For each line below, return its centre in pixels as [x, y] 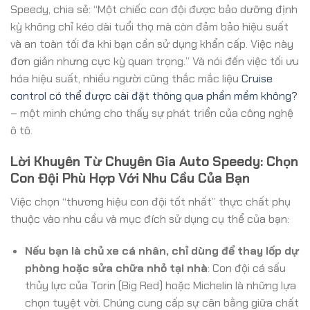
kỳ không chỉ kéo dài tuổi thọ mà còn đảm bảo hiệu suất [149, 26]
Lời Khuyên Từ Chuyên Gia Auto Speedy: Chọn [154, 161]
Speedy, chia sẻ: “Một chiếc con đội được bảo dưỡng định [154, 9]
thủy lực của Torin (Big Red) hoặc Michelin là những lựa [160, 285]
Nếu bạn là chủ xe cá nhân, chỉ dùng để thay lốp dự [162, 250]
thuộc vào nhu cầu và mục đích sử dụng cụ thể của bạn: [150, 219]
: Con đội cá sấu [246, 268]
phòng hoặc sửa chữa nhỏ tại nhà [116, 268]
